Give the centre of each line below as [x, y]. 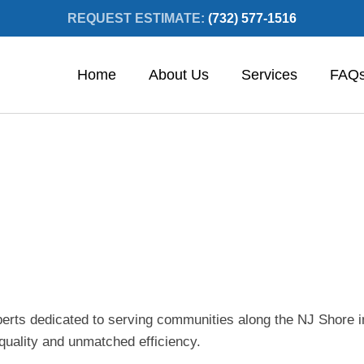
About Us [179, 75]
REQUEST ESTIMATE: [138, 18]
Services [269, 75]
